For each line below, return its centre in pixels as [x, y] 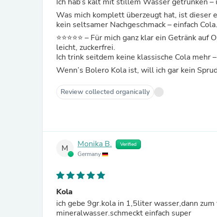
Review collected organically [105, 92]
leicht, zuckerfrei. [87, 47]
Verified [128, 144]
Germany [90, 154]
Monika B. [95, 144]
